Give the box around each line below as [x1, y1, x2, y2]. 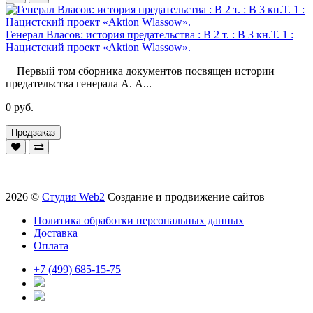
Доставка [34, 226, 78, 239]
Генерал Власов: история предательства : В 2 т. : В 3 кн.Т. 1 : [6, 28, 293, 41]
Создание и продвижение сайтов [108, 190, 265, 203]
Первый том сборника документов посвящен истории [6, 64, 275, 77]
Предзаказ [11, 126, 55, 138]
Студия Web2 [42, 190, 105, 203]
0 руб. [6, 101, 34, 113]
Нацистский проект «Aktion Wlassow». [6, 41, 191, 53]
